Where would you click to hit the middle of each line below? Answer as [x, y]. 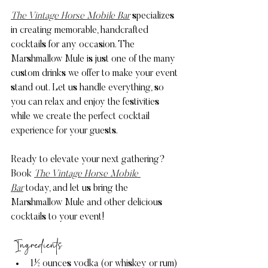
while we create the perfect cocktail [81, 116]
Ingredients [38, 246]
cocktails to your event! [58, 217]
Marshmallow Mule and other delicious [88, 202]
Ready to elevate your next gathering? [89, 159]
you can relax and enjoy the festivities [86, 102]
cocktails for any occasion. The [74, 45]
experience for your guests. [64, 131]
